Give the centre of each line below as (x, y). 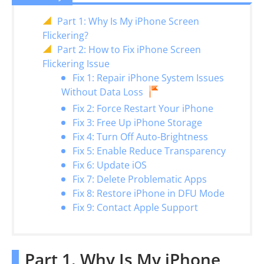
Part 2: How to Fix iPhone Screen (129, 49)
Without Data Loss (102, 92)
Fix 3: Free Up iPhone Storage (137, 123)
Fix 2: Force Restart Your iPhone (143, 108)
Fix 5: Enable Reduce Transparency (149, 151)
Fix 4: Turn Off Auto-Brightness (140, 137)
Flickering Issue (76, 64)
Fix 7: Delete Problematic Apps (140, 179)
